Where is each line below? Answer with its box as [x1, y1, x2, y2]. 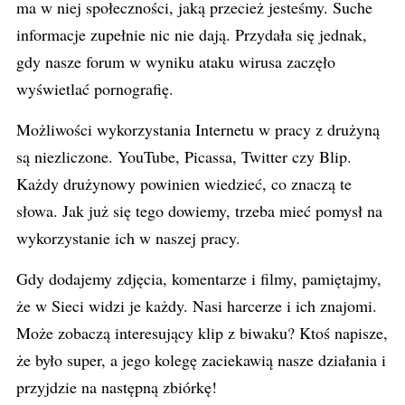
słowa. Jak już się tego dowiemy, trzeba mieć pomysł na [16, 200, 382, 221]
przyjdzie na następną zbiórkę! [16, 376, 217, 398]
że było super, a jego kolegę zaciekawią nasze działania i [16, 349, 386, 371]
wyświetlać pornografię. [16, 78, 174, 99]
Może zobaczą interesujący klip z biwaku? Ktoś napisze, [16, 322, 388, 344]
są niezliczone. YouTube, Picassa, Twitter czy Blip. [16, 146, 352, 167]
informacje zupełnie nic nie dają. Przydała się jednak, [16, 24, 367, 45]
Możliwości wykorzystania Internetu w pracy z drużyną [16, 118, 380, 140]
